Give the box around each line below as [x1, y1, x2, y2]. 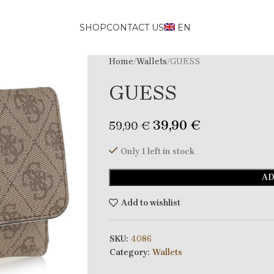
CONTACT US [106, 22, 165, 33]
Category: [109, 247, 149, 257]
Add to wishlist [120, 197, 180, 208]
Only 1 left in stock [120, 146, 194, 157]
